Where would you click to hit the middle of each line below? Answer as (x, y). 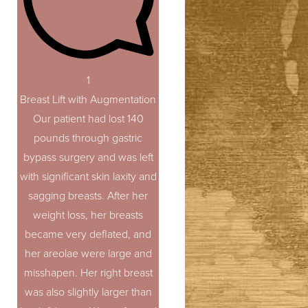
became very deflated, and (88, 234)
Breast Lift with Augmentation (88, 100)
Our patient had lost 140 (88, 119)
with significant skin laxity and (88, 177)
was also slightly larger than (88, 292)
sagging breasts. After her (88, 196)
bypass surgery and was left (88, 157)
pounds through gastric (88, 138)
